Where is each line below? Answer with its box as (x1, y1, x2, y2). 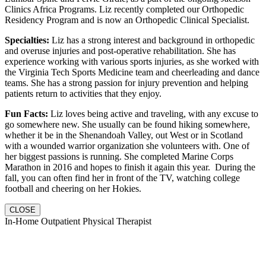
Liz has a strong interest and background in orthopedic (49, 34, 255, 45)
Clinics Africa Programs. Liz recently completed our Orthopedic (5, 4, 244, 14)
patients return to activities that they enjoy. (5, 88, 161, 99)
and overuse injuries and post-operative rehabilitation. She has (5, 45, 236, 56)
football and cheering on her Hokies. (5, 183, 141, 194)
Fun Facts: (5, 108, 48, 119)
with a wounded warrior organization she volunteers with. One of (5, 140, 249, 151)
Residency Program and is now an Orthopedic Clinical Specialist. (5, 14, 249, 25)
